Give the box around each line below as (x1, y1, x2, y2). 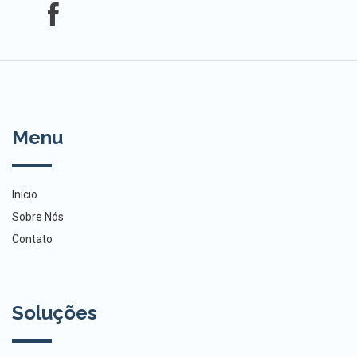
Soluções (12, 301, 97, 325)
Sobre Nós (12, 210, 64, 224)
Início (12, 188, 37, 202)
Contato (12, 233, 53, 246)
